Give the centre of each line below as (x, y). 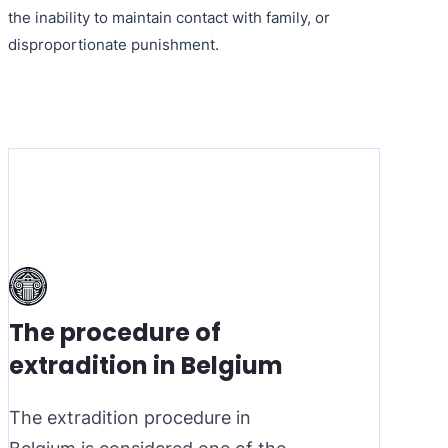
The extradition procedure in (130, 417)
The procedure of (115, 332)
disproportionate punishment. (113, 44)
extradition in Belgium (146, 365)
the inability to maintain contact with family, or (169, 17)
